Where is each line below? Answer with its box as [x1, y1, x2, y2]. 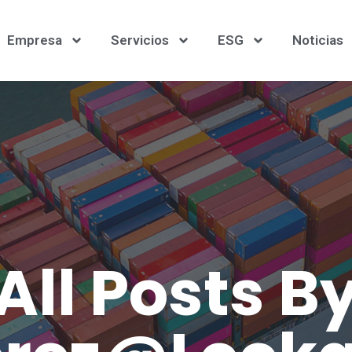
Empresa [7, 32, 63, 49]
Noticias [292, 32, 344, 49]
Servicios [111, 32, 170, 49]
